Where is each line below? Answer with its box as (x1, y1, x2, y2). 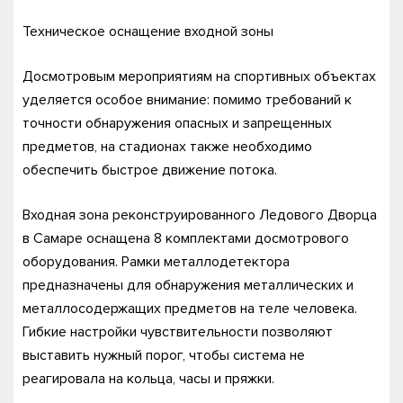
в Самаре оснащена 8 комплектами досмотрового (22, 228, 349, 247)
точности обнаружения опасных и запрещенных (22, 113, 332, 132)
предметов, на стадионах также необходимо (22, 137, 312, 156)
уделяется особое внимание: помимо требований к (22, 90, 352, 109)
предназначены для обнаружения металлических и (22, 275, 354, 294)
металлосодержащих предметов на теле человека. (22, 299, 357, 318)
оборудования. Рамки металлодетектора (22, 252, 290, 271)
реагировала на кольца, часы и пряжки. (22, 369, 274, 388)
